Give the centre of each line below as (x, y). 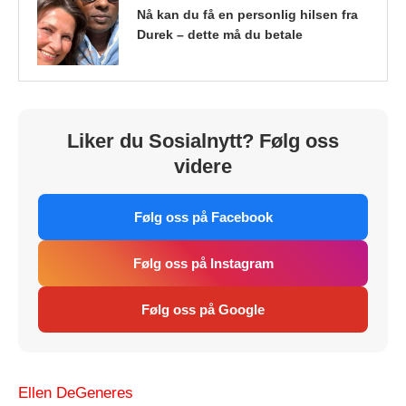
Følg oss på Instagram (203, 263)
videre (203, 166)
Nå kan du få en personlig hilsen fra (247, 14)
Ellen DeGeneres (76, 392)
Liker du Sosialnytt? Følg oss (203, 140)
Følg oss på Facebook (203, 217)
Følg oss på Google (203, 309)
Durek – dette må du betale (220, 34)
